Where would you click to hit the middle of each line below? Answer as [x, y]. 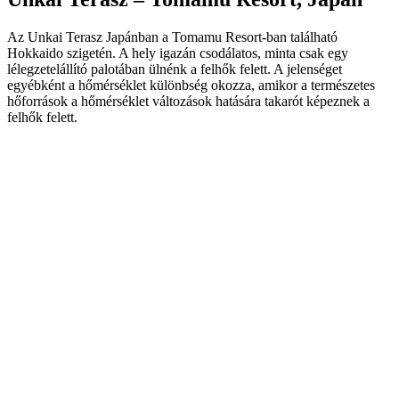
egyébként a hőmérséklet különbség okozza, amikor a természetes [191, 85]
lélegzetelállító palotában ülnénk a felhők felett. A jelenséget [175, 69]
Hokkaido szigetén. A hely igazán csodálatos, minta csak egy [178, 53]
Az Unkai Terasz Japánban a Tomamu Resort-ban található [172, 37]
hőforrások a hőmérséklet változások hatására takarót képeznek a [188, 101]
